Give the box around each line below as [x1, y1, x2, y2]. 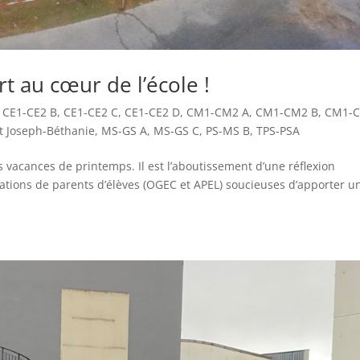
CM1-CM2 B [256, 104, 319, 121]
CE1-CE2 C [63, 104, 119, 121]
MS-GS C [153, 123, 200, 139]
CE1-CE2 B [2, 104, 58, 121]
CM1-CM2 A [186, 104, 250, 121]
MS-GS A [101, 123, 148, 139]
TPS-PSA [256, 123, 301, 139]
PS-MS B [206, 123, 251, 139]
